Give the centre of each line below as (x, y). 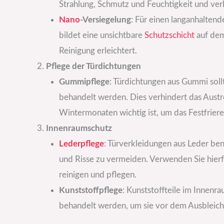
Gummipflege (84, 81)
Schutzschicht (169, 35)
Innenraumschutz (79, 128)
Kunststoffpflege (90, 190)
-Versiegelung (105, 19)
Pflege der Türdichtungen (93, 66)
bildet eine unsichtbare (101, 35)
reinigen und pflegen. (97, 174)
